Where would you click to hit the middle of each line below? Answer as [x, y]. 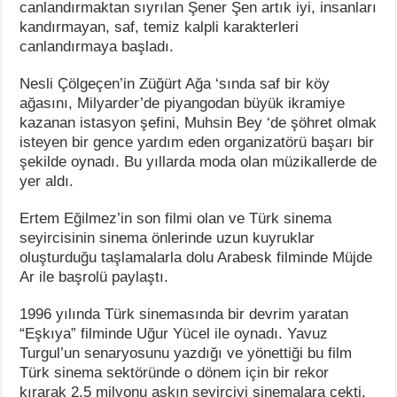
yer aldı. [47, 181]
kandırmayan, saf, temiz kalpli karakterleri [160, 27]
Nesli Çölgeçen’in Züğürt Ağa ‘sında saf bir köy [175, 83]
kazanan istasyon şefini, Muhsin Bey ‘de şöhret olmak [198, 122]
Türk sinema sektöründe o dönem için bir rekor [175, 372]
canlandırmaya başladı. [97, 46]
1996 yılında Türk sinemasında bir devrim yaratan [184, 314]
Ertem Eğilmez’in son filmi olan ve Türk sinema [176, 218]
